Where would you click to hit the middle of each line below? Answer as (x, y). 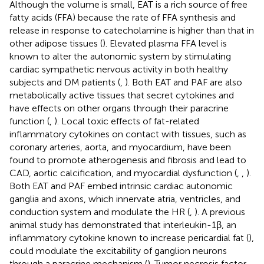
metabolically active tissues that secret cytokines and (122, 95)
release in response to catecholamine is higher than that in (132, 30)
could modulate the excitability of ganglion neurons (118, 250)
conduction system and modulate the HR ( (100, 212)
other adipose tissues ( (56, 43)
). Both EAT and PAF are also (184, 82)
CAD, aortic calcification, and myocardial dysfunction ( (123, 173)
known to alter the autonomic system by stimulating (120, 56)
